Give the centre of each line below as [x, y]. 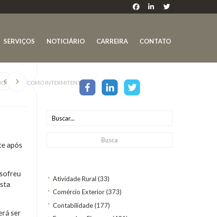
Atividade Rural [75, 179]
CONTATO [155, 41]
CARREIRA [112, 41]
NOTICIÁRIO [66, 41]
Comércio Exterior [79, 192]
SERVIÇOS [19, 41]
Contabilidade [73, 205]
